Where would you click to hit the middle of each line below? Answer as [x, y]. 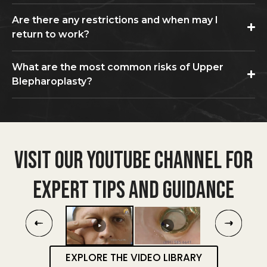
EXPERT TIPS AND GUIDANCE [133, 190]
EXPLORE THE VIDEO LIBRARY [133, 257]
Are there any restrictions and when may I [115, 20]
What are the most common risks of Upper [118, 67]
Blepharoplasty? [52, 81]
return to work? [51, 34]
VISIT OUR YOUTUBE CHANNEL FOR [133, 161]
